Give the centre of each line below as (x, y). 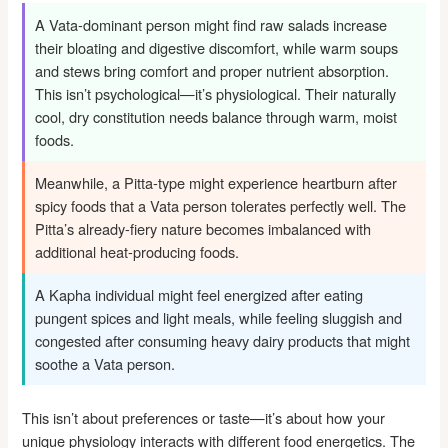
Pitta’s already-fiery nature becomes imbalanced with (203, 228)
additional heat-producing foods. (137, 251)
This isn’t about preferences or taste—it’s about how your (204, 418)
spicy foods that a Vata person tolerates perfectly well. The (221, 205)
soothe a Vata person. (105, 363)
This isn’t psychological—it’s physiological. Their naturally (216, 93)
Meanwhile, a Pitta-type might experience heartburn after (216, 182)
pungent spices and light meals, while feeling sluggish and (219, 317)
